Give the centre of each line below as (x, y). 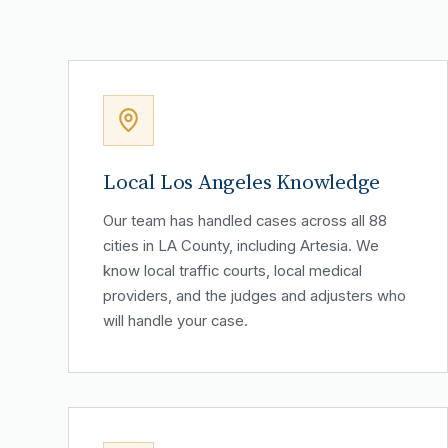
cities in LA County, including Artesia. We (241, 245)
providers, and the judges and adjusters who (254, 295)
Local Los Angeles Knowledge (242, 181)
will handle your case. (175, 320)
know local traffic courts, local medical (232, 270)
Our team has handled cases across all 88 (245, 220)
